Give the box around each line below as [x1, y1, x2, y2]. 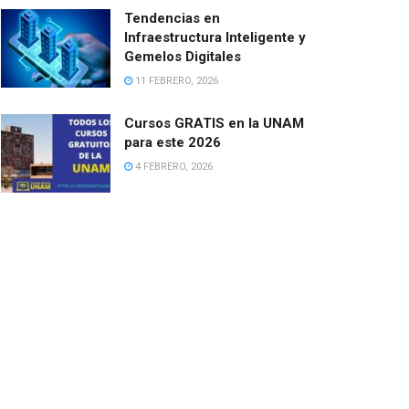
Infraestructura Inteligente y [124, 28, 306, 46]
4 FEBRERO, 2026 [132, 160, 213, 173]
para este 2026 [124, 133, 221, 151]
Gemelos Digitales [124, 47, 241, 65]
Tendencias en [124, 9, 220, 26]
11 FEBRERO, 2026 [132, 74, 218, 87]
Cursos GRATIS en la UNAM [124, 114, 304, 131]
